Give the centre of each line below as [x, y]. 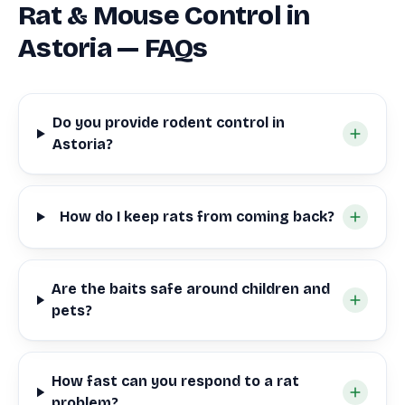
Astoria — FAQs [113, 48]
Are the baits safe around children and [190, 289]
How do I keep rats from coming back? [198, 217]
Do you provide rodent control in [168, 122]
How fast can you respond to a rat [176, 381]
